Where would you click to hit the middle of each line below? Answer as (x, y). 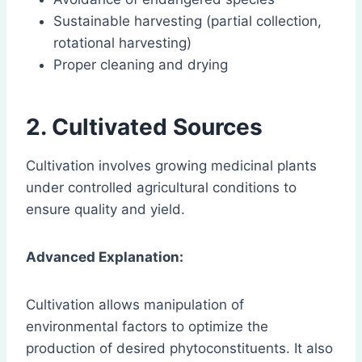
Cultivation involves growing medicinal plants (171, 166)
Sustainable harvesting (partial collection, (187, 21)
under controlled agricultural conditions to (161, 188)
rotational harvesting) (122, 43)
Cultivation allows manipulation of (135, 305)
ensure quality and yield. (105, 210)
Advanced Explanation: (105, 257)
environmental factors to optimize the (147, 327)
